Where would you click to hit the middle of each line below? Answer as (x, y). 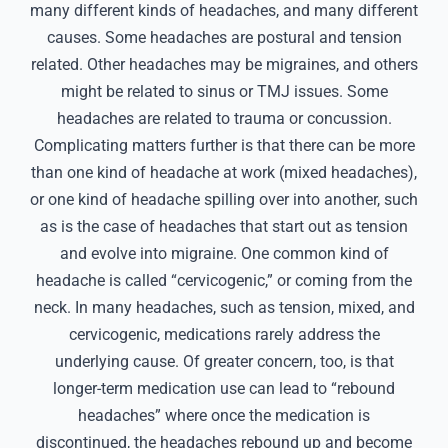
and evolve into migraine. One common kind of (224, 254)
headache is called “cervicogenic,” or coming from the (224, 281)
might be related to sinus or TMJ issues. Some (224, 92)
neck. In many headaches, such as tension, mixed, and (224, 308)
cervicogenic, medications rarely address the (224, 335)
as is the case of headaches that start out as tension (224, 227)
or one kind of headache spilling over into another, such (224, 200)
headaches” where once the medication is (224, 416)
